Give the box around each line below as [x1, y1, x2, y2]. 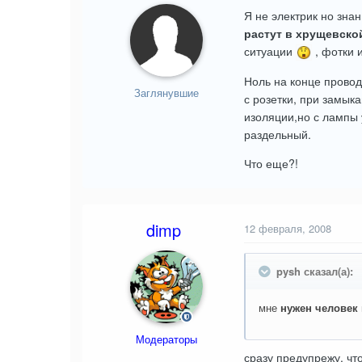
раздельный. [244, 125, 311, 142]
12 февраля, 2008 [244, 220, 331, 236]
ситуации [244, 42, 296, 59]
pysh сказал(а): [276, 263, 353, 279]
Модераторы [136, 330, 197, 347]
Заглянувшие [134, 84, 199, 100]
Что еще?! [244, 154, 298, 171]
